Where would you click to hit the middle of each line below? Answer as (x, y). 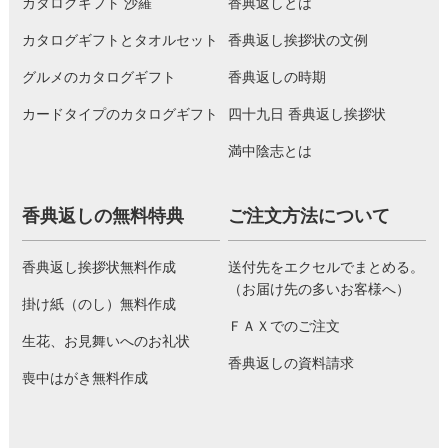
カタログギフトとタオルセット (119, 39)
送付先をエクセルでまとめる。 (326, 266)
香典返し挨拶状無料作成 (98, 266)
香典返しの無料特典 (102, 215)
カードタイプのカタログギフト (119, 113)
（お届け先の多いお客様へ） (319, 288)
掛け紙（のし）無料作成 (98, 303)
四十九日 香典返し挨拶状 (307, 113)
